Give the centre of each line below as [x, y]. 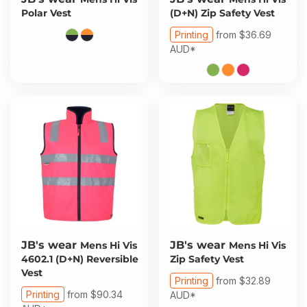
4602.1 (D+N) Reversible [80, 259]
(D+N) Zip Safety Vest [222, 13]
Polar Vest [46, 13]
